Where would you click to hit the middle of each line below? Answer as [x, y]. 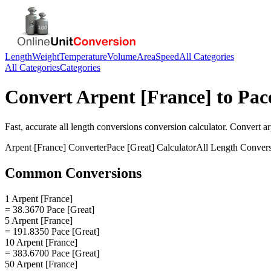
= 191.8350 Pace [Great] [52, 231]
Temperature [83, 57]
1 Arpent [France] [39, 198]
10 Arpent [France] [41, 242]
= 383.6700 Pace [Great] [52, 253]
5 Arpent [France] [39, 220]
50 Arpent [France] [41, 264]
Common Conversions [73, 173]
